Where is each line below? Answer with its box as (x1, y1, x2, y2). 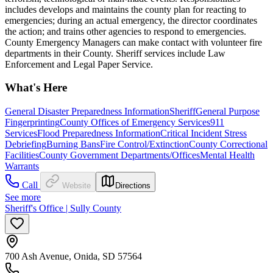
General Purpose (196, 106, 260, 117)
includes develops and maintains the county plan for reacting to (5, 4, 246, 15)
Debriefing (5, 139, 46, 150)
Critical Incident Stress (160, 128, 247, 139)
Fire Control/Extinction (100, 139, 189, 150)
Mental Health (200, 150, 255, 161)
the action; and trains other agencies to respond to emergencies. (5, 26, 246, 37)
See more (5, 192, 41, 203)
